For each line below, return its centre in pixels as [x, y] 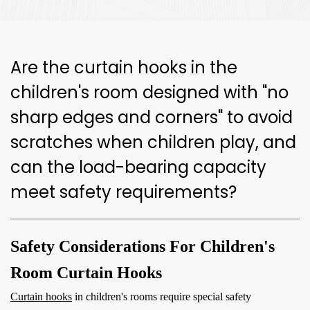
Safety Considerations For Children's [143, 246]
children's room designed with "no [149, 92]
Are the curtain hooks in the [124, 67]
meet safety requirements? [124, 192]
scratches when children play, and [153, 142]
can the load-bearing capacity [138, 167]
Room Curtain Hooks [86, 273]
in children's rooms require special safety [162, 297]
